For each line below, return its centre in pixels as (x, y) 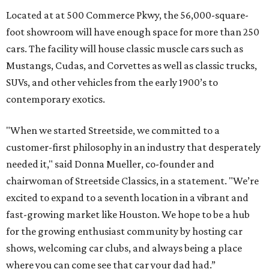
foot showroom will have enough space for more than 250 (133, 32)
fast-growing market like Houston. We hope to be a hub (128, 215)
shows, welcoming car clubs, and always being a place (124, 248)
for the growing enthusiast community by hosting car (124, 231)
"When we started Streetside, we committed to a (113, 131)
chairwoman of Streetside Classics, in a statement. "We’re (132, 181)
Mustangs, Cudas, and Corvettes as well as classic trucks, (131, 66)
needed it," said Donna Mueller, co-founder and (110, 164)
